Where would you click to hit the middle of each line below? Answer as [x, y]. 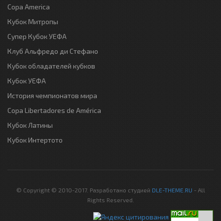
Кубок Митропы [33, 21]
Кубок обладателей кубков [51, 66]
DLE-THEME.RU [172, 190]
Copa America [29, 6]
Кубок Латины [30, 125]
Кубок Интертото [35, 140]
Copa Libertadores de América [54, 110]
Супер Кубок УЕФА [37, 36]
